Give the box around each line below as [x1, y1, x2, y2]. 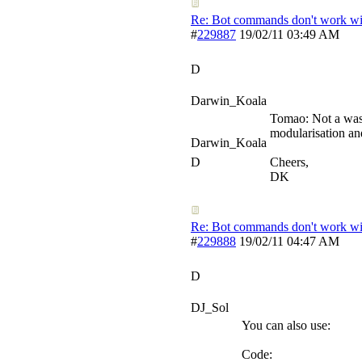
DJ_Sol [191, 301, 229, 314]
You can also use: [242, 318, 330, 332]
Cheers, [270, 155, 309, 169]
